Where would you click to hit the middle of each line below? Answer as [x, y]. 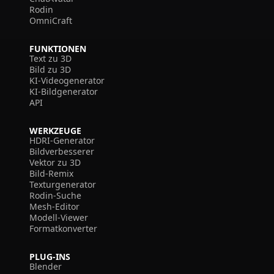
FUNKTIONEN [58, 49]
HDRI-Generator [62, 140]
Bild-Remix [51, 173]
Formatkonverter [63, 228]
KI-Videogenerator [67, 80]
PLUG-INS [50, 257]
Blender [46, 266]
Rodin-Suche [55, 195]
